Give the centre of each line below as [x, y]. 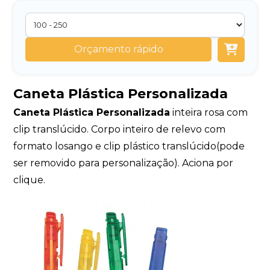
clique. [30, 180]
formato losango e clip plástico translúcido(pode [129, 146]
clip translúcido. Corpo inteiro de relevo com [120, 130]
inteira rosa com [209, 113]
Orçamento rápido [118, 49]
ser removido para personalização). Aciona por [124, 163]
